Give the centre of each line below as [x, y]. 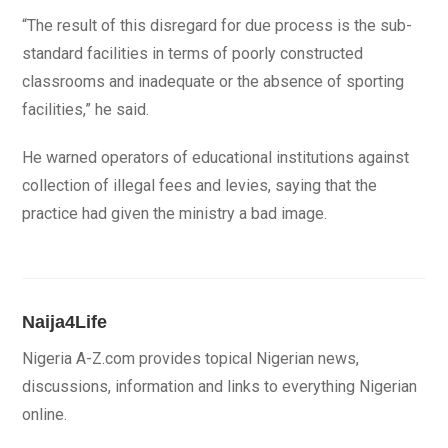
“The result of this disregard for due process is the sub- [217, 25]
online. [45, 414]
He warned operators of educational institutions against [216, 157]
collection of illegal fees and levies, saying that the [200, 185]
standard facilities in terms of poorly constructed [193, 53]
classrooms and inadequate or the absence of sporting [213, 81]
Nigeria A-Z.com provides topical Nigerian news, [191, 358]
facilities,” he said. [86, 109]
